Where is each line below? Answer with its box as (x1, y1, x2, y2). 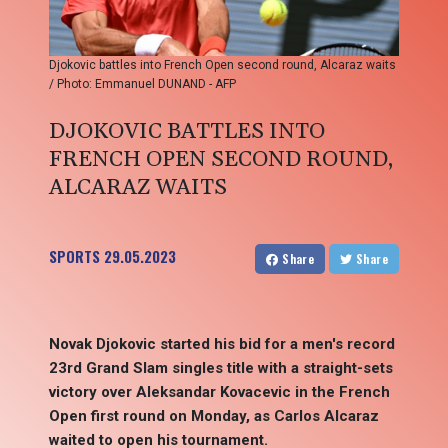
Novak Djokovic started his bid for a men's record (49, 335, 395, 354)
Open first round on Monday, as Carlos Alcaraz (49, 407, 379, 426)
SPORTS (49, 245, 100, 268)
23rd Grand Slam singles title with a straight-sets (49, 359, 393, 378)
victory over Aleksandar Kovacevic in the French (49, 383, 390, 402)
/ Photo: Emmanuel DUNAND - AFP (49, 77, 236, 92)
